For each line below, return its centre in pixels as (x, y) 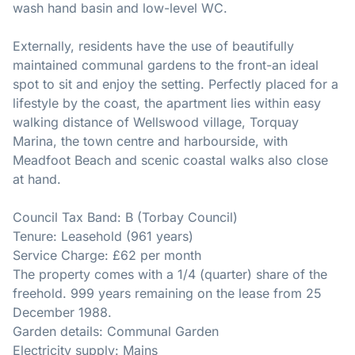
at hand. (37, 179)
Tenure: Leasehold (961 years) (103, 237)
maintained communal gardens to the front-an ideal (166, 65)
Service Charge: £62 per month (107, 256)
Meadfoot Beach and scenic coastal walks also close (170, 160)
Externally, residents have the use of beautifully (153, 46)
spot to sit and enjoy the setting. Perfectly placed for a (176, 84)
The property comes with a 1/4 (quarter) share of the (170, 275)
